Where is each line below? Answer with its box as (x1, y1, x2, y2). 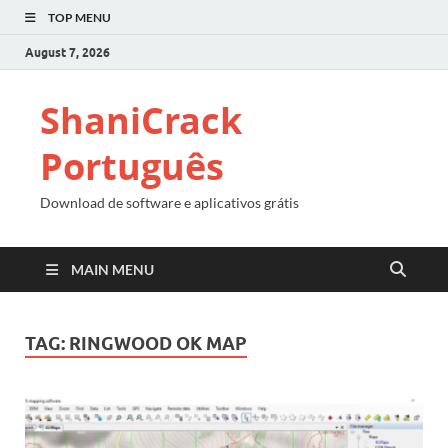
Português (40, 142, 224, 191)
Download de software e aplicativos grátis (40, 194, 299, 211)
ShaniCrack (40, 96, 242, 145)
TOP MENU (48, 10, 111, 25)
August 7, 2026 (25, 44, 110, 60)
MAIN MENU (71, 261, 154, 278)
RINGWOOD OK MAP (69, 333, 247, 354)
